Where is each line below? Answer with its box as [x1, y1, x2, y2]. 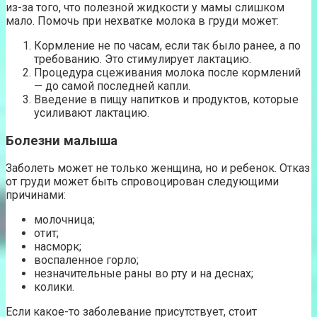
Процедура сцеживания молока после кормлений [34, 66, 301, 79]
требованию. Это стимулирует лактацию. [34, 52, 251, 66]
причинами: [6, 188, 66, 202]
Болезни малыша [6, 132, 117, 149]
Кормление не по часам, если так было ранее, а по [34, 39, 301, 52]
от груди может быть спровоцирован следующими [6, 175, 279, 189]
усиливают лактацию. [34, 106, 149, 120]
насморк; [34, 240, 81, 254]
